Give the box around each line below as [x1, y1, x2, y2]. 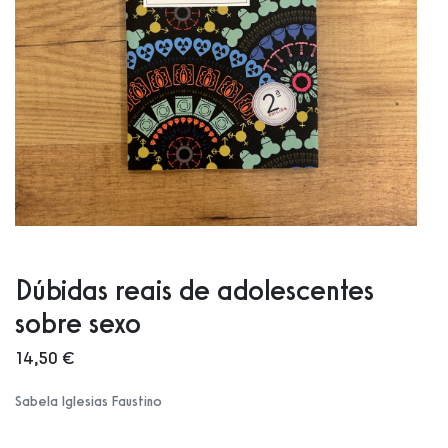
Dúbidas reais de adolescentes [15, 272, 374, 307]
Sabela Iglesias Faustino [15, 392, 162, 410]
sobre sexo [15, 305, 141, 340]
